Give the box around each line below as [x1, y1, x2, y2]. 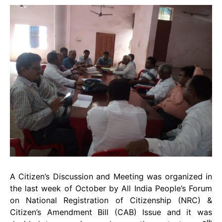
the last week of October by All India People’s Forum [10, 183, 212, 193]
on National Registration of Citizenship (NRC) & [10, 195, 212, 205]
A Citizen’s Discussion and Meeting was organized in [10, 171, 212, 181]
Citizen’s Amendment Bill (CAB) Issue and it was [10, 207, 212, 217]
